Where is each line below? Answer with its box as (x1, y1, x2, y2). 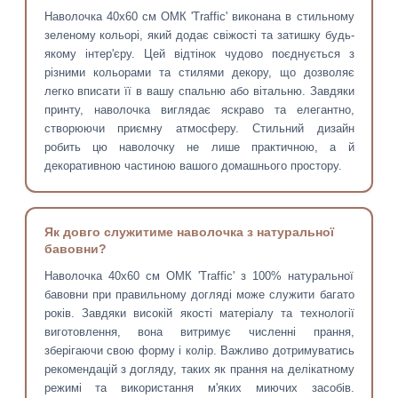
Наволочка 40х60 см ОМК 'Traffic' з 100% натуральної (44, 269, 354, 283)
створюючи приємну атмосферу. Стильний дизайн (44, 122, 354, 136)
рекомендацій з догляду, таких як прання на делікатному (44, 362, 354, 377)
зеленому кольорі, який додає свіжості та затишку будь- (44, 28, 354, 43)
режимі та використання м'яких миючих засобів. (44, 381, 354, 395)
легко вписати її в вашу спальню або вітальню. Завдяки (44, 84, 354, 99)
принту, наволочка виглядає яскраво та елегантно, (44, 103, 354, 117)
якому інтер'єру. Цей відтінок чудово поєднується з (44, 47, 354, 61)
